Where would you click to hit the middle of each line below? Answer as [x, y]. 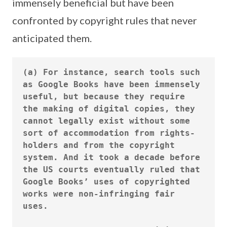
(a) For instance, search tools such [111, 72]
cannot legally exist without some [106, 121]
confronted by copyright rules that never [105, 20]
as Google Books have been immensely [111, 84]
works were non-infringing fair [99, 194]
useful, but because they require [104, 96]
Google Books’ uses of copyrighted [106, 181]
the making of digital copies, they [109, 108]
